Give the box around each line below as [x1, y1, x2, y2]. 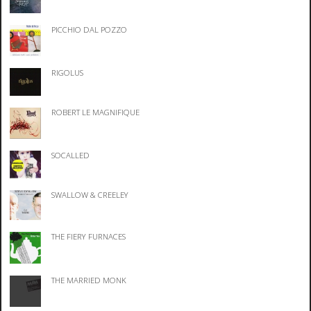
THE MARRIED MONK [51, 274, 127, 285]
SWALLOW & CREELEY [51, 189, 129, 200]
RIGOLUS [51, 67, 84, 78]
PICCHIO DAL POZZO [51, 24, 128, 35]
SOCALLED [51, 150, 90, 161]
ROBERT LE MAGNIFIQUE [51, 107, 140, 118]
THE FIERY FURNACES [51, 231, 126, 242]
